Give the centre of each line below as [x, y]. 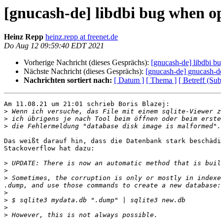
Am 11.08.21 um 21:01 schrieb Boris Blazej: [87, 104]
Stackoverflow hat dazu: [49, 148]
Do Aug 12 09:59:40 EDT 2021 [54, 46]
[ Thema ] [161, 80]
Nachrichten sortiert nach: [68, 80]
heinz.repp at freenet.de [82, 37]
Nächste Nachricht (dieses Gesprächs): [85, 72]
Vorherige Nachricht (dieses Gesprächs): [87, 63]
